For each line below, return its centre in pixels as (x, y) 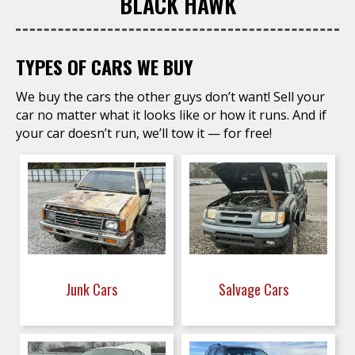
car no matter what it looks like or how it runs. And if (171, 115)
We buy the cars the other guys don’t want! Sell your (170, 97)
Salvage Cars (255, 289)
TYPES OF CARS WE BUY (105, 67)
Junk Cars (93, 289)
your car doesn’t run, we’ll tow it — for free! (144, 133)
